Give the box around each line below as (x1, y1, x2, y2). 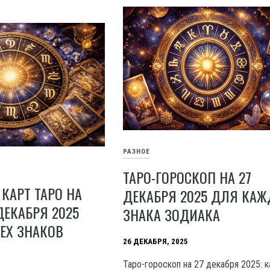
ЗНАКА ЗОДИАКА (123, 203, 221, 225)
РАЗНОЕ (123, 148, 151, 156)
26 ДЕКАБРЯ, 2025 (123, 237, 189, 246)
